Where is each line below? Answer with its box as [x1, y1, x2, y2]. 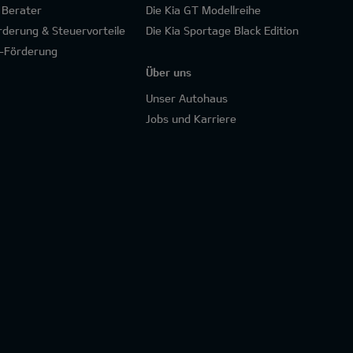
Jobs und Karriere [146, 112, 237, 125]
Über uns [146, 65, 192, 79]
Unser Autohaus [146, 91, 229, 105]
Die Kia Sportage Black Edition [146, 24, 299, 37]
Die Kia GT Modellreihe [146, 3, 262, 17]
